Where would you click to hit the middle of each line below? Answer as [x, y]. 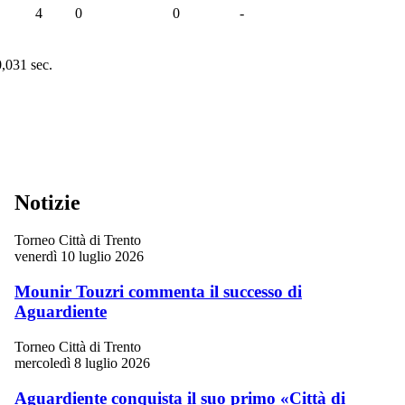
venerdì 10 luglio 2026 [79, 257]
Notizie [47, 202]
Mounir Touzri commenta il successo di [158, 292]
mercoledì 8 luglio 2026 [82, 363]
